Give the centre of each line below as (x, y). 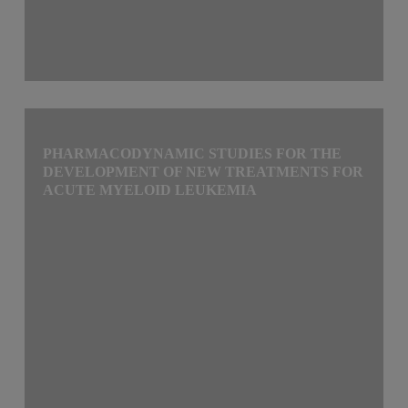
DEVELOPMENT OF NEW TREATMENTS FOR (204, 171)
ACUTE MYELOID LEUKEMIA (150, 189)
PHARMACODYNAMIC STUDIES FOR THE (193, 153)
